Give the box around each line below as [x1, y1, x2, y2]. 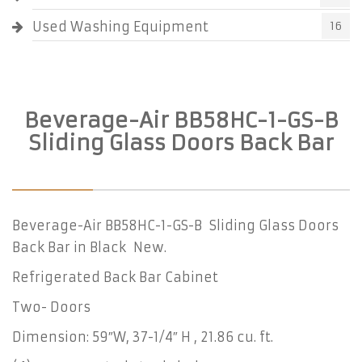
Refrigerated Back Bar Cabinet [12, 269, 218, 285]
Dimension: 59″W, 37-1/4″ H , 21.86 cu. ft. [12, 329, 273, 345]
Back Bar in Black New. [12, 239, 166, 255]
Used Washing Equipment [32, 19, 208, 35]
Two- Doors [12, 299, 90, 315]
